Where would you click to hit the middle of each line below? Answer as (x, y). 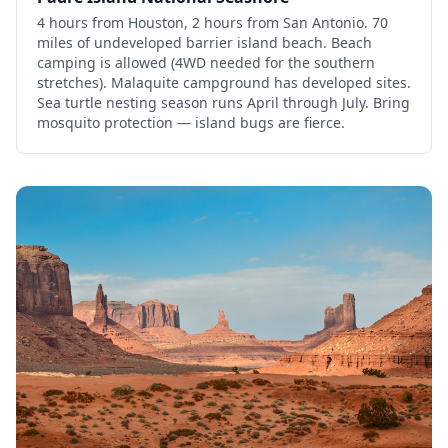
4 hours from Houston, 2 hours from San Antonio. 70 (212, 22)
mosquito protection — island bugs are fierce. (191, 122)
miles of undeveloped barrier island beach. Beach (204, 42)
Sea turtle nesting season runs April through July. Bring (223, 102)
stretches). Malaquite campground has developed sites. (224, 82)
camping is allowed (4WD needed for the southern (206, 62)
